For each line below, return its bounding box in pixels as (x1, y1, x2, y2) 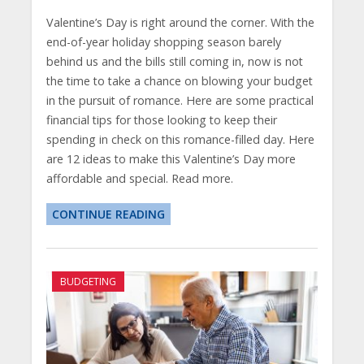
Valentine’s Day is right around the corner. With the (45, 15, 314, 31)
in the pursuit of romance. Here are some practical (45, 93, 314, 109)
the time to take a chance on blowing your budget (45, 73, 313, 89)
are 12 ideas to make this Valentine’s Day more (45, 151, 296, 167)
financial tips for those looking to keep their (45, 112, 277, 128)
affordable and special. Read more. (45, 171, 233, 187)
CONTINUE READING (51, 206, 165, 223)
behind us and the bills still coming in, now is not (45, 54, 303, 70)
